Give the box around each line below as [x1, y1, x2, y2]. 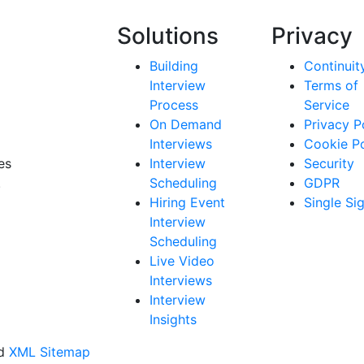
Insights [149, 310, 197, 327]
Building [149, 57, 198, 74]
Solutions [117, 21, 219, 50]
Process [149, 96, 198, 113]
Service [304, 96, 349, 113]
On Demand [149, 115, 222, 132]
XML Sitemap [9, 343, 90, 360]
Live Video [149, 252, 214, 269]
